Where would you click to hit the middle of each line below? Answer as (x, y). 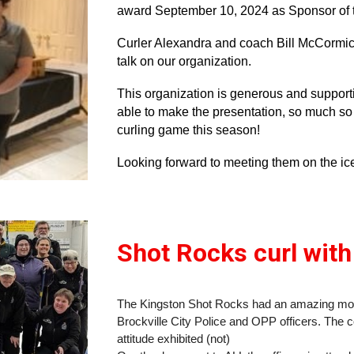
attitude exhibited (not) (174, 339)
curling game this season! (189, 130)
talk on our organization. (185, 61)
